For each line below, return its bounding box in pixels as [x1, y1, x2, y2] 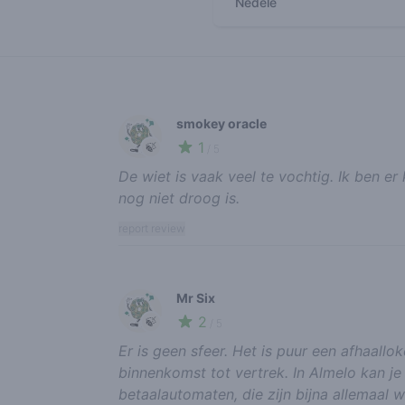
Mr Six [175, 290, 215, 306]
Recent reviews [117, 87, 221, 105]
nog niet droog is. [118, 189, 240, 207]
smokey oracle [175, 116, 267, 131]
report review [118, 221, 185, 235]
